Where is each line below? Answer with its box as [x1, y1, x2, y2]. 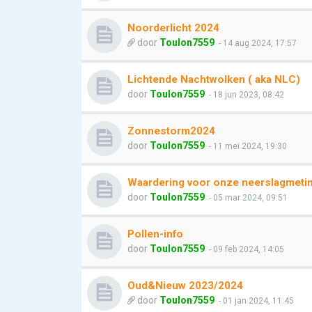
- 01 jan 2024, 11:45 [217, 296, 294, 306]
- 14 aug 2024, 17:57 [217, 38, 297, 48]
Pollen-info [127, 228, 183, 240]
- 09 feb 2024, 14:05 [207, 244, 284, 254]
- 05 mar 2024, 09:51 [207, 193, 288, 203]
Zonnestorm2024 [127, 125, 215, 137]
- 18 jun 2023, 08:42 [207, 90, 284, 100]
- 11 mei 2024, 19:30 [207, 141, 287, 151]
